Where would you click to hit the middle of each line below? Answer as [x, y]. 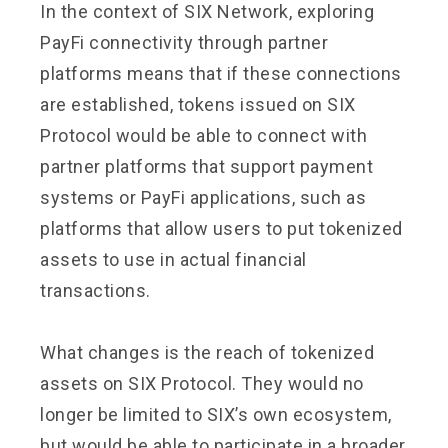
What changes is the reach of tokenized [207, 352]
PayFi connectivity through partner [184, 42]
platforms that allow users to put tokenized [221, 228]
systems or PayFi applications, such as [203, 197]
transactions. [95, 290]
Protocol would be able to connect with [203, 135]
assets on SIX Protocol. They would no [202, 383]
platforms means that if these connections [221, 73]
